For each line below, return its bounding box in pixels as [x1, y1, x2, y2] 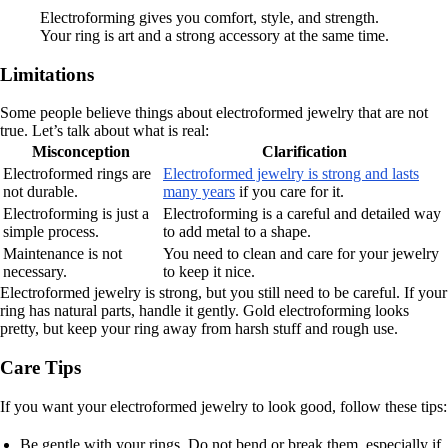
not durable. [3, 183, 78, 201]
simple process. [3, 223, 99, 241]
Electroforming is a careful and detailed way [163, 205, 441, 223]
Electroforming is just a [3, 205, 149, 223]
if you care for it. [235, 183, 344, 201]
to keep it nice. [163, 263, 255, 281]
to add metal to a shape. [163, 223, 311, 241]
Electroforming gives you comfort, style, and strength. [40, 8, 379, 26]
